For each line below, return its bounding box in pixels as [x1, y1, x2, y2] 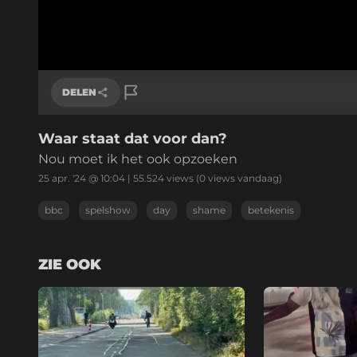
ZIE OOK [38, 255, 101, 273]
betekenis [248, 203, 294, 216]
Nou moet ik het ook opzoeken [38, 151, 237, 167]
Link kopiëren [65, 131, 138, 146]
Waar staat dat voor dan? [38, 129, 227, 147]
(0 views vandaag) [194, 171, 282, 184]
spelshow [85, 203, 131, 216]
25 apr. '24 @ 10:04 [38, 171, 125, 184]
